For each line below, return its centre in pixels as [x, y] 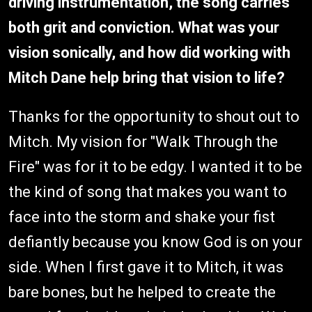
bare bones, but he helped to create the [142, 292]
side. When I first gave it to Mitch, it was [146, 267]
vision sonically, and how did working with [149, 52]
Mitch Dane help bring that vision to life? [147, 77]
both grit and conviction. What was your [144, 27]
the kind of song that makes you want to [148, 192]
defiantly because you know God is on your [155, 242]
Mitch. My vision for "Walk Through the [143, 141]
